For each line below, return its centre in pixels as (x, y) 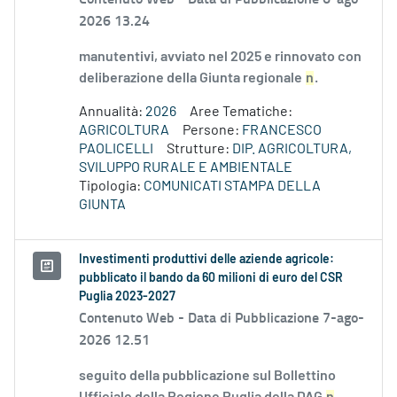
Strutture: (199, 149)
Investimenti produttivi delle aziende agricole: (206, 260)
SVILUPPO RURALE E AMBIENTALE (186, 168)
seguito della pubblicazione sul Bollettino (207, 376)
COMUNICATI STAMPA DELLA (232, 187)
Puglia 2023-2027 (127, 297)
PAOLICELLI (116, 149)
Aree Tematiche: (241, 112)
